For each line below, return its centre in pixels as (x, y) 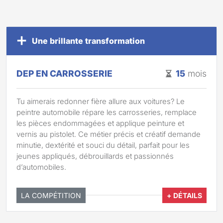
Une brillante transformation (88, 41)
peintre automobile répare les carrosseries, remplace (107, 113)
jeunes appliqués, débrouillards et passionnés (95, 157)
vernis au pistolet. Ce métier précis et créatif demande (109, 135)
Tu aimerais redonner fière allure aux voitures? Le (101, 102)
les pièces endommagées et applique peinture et (100, 124)
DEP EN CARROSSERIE (64, 73)
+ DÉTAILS (184, 195)
